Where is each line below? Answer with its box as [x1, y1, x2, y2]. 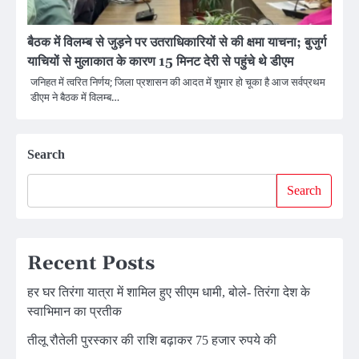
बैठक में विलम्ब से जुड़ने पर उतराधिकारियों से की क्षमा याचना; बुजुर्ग [27, 34, 326, 50]
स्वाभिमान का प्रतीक [27, 304, 122, 318]
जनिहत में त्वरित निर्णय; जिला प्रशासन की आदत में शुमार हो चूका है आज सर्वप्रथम [30, 74, 325, 89]
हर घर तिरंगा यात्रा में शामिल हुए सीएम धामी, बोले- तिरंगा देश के [27, 284, 310, 299]
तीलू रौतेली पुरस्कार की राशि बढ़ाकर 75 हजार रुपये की [27, 333, 276, 347]
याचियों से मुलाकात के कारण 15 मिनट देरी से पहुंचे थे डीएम [27, 53, 293, 70]
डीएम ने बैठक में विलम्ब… [30, 89, 119, 104]
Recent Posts [27, 251, 155, 276]
